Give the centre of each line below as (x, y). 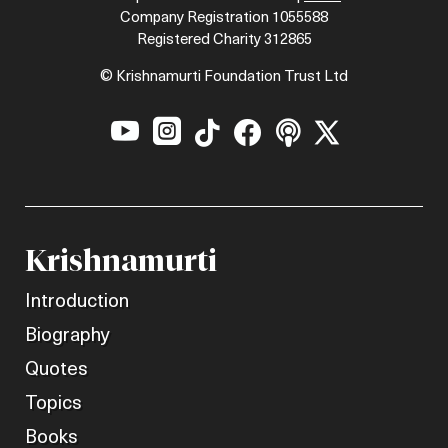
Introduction (77, 302)
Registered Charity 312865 (224, 40)
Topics (53, 404)
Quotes (56, 370)
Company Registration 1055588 (224, 18)
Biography (67, 336)
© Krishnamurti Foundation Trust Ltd (224, 77)
